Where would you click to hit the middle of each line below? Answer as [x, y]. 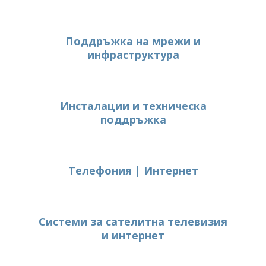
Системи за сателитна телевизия [133, 221]
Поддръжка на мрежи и [133, 41]
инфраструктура [133, 55]
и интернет [133, 235]
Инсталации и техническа [133, 106]
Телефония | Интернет [133, 170]
